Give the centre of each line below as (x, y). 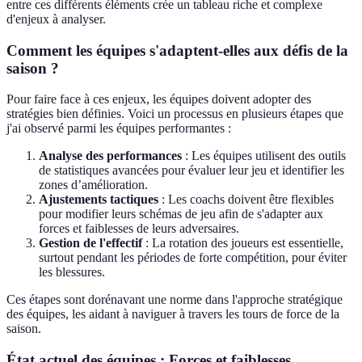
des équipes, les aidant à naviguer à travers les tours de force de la (173, 314)
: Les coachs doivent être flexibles (246, 200)
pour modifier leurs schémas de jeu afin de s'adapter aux (181, 214)
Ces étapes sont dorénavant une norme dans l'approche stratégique (175, 300)
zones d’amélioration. (93, 185)
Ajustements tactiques (99, 200)
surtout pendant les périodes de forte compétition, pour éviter (193, 258)
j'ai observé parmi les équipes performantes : (119, 128)
